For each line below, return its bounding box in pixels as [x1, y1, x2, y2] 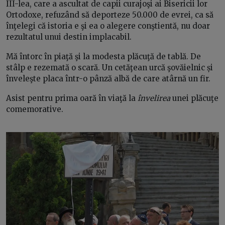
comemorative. [6, 104, 63, 115]
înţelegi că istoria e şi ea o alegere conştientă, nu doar [6, 21, 210, 31]
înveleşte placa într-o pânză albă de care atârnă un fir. [6, 74, 210, 84]
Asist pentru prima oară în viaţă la [6, 93, 138, 103]
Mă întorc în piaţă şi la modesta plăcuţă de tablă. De [6, 52, 201, 62]
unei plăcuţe [170, 93, 218, 103]
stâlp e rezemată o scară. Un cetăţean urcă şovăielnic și [6, 63, 213, 73]
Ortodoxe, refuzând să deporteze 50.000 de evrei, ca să [6, 10, 213, 20]
